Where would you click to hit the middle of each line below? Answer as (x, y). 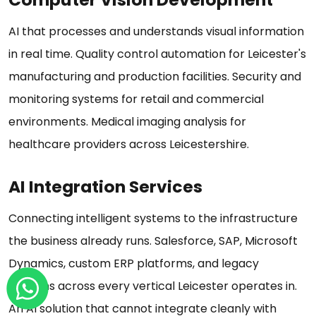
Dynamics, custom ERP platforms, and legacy (134, 264)
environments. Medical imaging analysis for (127, 122)
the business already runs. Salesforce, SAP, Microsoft (153, 241)
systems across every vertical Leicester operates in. (153, 286)
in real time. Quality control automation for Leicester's (157, 54)
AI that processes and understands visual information (156, 32)
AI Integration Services (107, 187)
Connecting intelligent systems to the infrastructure (153, 219)
